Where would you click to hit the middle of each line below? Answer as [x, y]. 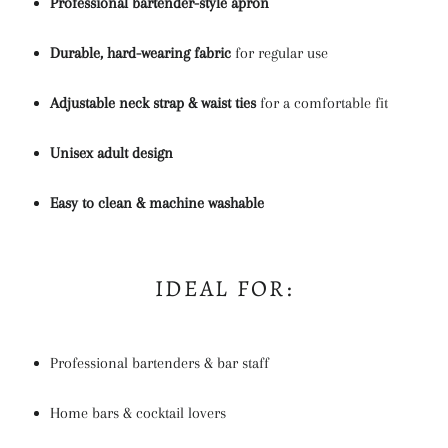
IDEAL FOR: [224, 288]
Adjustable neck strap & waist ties [153, 102]
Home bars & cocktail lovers [138, 413]
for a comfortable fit [322, 102]
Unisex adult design [111, 152]
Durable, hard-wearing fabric [140, 52]
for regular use [279, 52]
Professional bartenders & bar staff [159, 363]
